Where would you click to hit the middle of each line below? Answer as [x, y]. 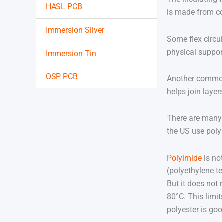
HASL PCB [64, 7]
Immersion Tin [71, 54]
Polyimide [186, 158]
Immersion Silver [75, 30]
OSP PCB [62, 77]
